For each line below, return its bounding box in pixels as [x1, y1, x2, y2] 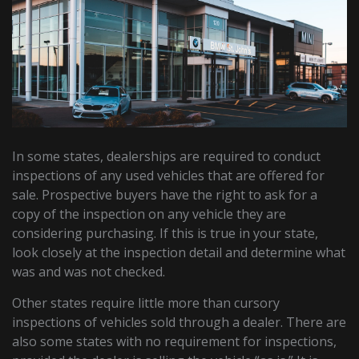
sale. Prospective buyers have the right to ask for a [12, 186, 318, 204]
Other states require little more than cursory [12, 294, 280, 313]
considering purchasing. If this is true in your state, [12, 224, 319, 243]
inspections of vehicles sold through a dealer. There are [12, 313, 347, 332]
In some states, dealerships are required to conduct [12, 147, 321, 166]
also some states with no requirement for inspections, [12, 333, 337, 351]
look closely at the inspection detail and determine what [12, 244, 346, 262]
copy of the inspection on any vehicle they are [12, 205, 287, 224]
